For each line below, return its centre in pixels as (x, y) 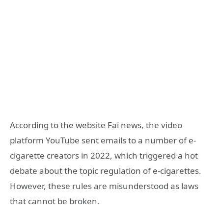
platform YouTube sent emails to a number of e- (103, 140)
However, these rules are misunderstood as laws (104, 186)
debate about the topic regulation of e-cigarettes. (106, 171)
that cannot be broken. (55, 201)
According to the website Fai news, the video (96, 125)
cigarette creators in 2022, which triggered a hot (104, 155)
